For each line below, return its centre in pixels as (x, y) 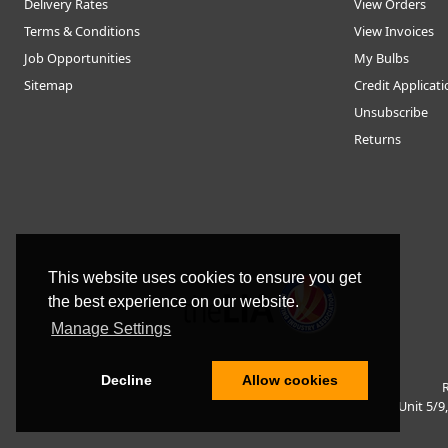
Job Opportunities (77, 58)
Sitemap (48, 85)
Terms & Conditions (82, 31)
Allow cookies (289, 380)
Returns (377, 139)
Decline (126, 380)
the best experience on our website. (173, 302)
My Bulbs (381, 58)
